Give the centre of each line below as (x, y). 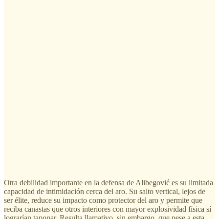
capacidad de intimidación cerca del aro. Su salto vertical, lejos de (105, 191)
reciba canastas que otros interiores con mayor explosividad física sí (108, 209)
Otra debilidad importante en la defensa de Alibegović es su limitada (109, 182)
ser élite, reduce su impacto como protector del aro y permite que (103, 200)
